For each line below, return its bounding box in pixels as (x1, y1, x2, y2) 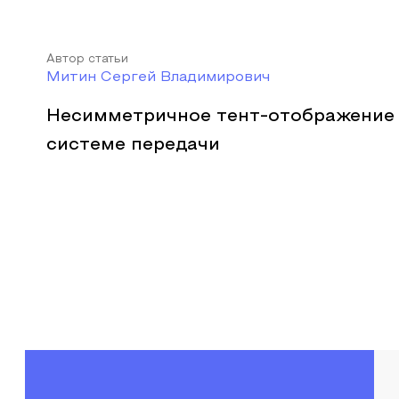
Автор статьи (46, 54, 128, 65)
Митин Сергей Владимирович (46, 71, 270, 84)
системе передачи (46, 137, 220, 153)
